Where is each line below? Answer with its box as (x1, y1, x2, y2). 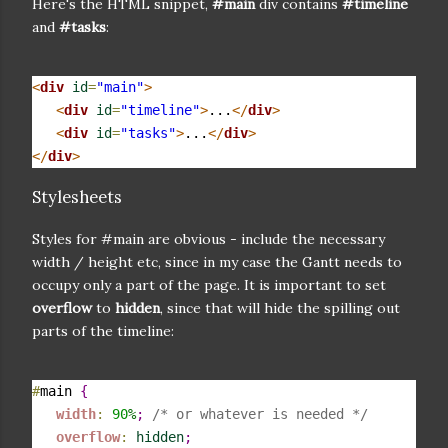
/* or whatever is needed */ (152, 405, 368, 422)
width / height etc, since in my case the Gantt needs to (32, 252, 402, 271)
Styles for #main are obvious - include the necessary (32, 229, 385, 248)
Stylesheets (32, 187, 122, 208)
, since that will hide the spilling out (160, 298, 400, 317)
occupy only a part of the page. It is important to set (32, 275, 386, 294)
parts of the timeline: (32, 321, 174, 340)
